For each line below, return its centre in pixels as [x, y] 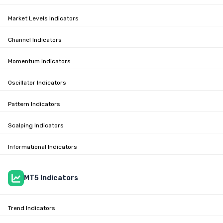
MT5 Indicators [51, 178]
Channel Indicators [35, 40]
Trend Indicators [32, 208]
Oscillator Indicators [37, 82]
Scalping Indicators [36, 125]
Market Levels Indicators [43, 18]
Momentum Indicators [39, 61]
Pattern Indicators [34, 104]
